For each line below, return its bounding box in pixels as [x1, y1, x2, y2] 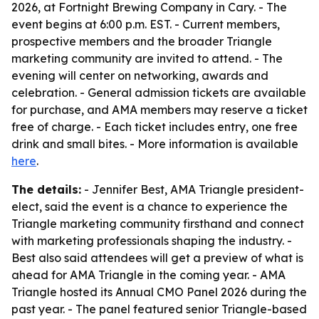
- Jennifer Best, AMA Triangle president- [81, 182, 304, 197]
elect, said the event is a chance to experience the [11, 199, 288, 214]
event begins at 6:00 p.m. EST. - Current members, [11, 17, 280, 31]
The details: [11, 182, 81, 197]
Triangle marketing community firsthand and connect [11, 216, 304, 231]
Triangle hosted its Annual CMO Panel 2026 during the [11, 285, 307, 299]
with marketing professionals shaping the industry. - [11, 234, 292, 248]
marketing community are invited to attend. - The [11, 51, 283, 66]
